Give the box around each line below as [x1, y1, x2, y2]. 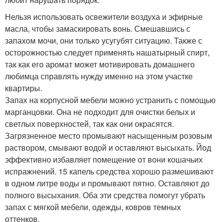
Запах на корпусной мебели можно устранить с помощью [5, 94, 216, 106]
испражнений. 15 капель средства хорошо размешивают [5, 165, 214, 177]
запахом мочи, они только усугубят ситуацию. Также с [5, 34, 202, 46]
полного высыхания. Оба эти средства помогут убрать [5, 189, 205, 201]
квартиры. [5, 82, 42, 94]
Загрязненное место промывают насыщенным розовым [5, 129, 212, 141]
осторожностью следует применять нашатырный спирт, [5, 46, 210, 58]
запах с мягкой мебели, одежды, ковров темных [5, 201, 181, 213]
